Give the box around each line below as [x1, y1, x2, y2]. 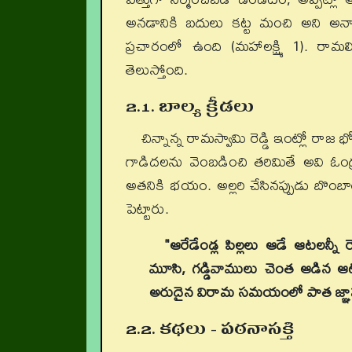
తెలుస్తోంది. [126, 54, 188, 84]
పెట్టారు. [126, 193, 169, 223]
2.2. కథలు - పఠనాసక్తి [126, 308, 296, 350]
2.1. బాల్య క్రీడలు [126, 86, 255, 127]
